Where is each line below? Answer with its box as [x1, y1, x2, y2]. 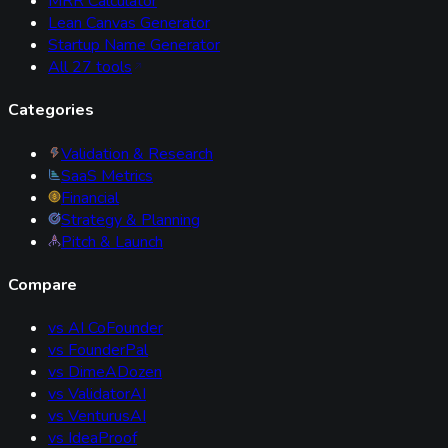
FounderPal [68, 339, 148, 362]
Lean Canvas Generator [48, 12, 210, 35]
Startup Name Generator [48, 34, 220, 57]
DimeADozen [68, 361, 162, 384]
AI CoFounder [68, 317, 163, 340]
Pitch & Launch [61, 230, 163, 253]
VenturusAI [68, 405, 146, 428]
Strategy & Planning [61, 208, 200, 231]
